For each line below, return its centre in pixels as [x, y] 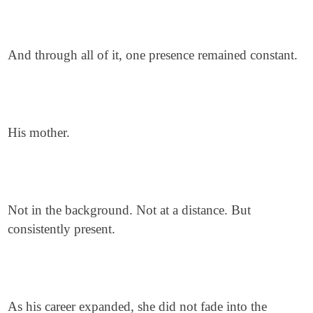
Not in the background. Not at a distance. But [130, 210]
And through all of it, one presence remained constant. [153, 55]
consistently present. [62, 229]
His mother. [39, 132]
